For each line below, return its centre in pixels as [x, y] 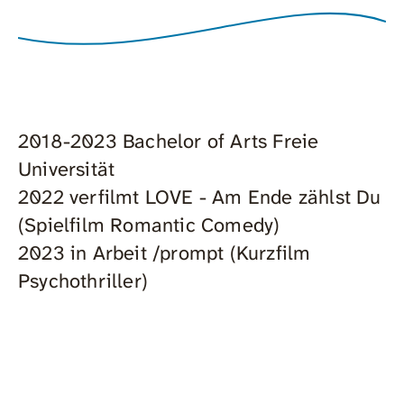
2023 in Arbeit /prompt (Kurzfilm [165, 253]
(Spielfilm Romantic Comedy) [149, 225]
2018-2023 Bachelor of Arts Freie [169, 142]
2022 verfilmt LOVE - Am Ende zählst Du [200, 197]
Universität [69, 170]
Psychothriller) [83, 281]
